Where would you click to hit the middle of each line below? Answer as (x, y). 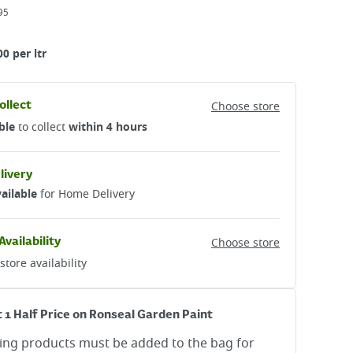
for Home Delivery (86, 194)
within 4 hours (108, 127)
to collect (42, 127)
